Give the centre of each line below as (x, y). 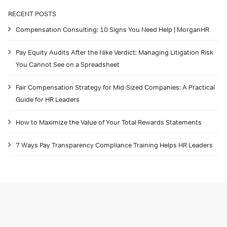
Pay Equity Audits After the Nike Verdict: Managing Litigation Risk (115, 53)
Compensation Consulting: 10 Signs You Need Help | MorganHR (112, 30)
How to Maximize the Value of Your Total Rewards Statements (109, 123)
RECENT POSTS (32, 14)
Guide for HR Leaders (48, 100)
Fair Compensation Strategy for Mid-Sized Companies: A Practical (115, 88)
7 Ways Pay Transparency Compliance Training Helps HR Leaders (114, 145)
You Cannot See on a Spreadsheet (68, 65)
